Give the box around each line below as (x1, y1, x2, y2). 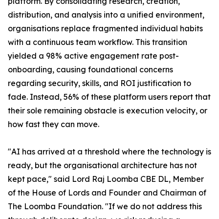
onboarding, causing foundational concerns (8, 65, 173, 74)
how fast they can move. (8, 119, 99, 129)
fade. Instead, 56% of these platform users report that (8, 92, 211, 102)
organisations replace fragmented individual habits (8, 23, 203, 33)
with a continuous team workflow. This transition (8, 37, 187, 47)
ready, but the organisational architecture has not (8, 160, 197, 170)
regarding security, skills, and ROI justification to (8, 78, 191, 88)
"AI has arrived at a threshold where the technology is (8, 147, 211, 156)
